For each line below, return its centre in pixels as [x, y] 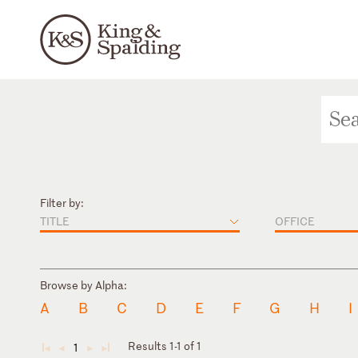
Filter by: [62, 202]
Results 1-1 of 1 [165, 346]
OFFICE [295, 221]
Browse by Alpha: [84, 284]
